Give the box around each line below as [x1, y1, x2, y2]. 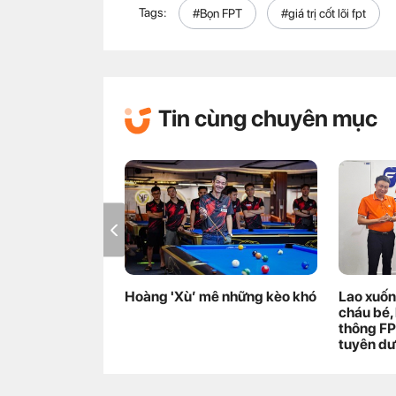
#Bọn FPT [193, 5, 242, 20]
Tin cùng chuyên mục [158, 103, 377, 132]
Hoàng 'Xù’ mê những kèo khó [125, 288, 316, 306]
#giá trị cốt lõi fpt [281, 5, 366, 20]
